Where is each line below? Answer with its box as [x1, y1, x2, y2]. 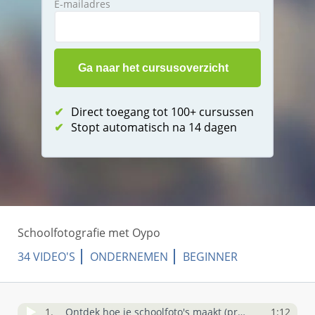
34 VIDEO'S [18, 249, 75, 264]
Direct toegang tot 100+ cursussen [71, 104, 254, 120]
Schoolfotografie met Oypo [18, 225, 160, 240]
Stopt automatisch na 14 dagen [71, 120, 237, 135]
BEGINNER [183, 249, 238, 264]
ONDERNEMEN [90, 249, 168, 264]
